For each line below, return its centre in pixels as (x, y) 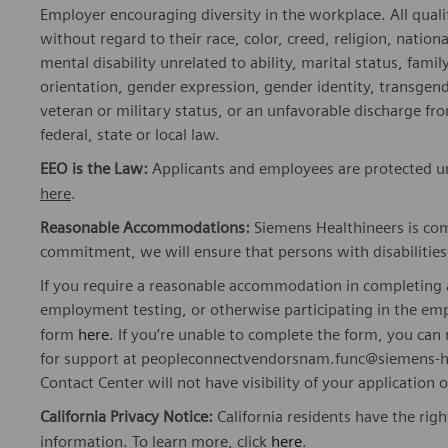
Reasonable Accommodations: (145, 228)
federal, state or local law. (130, 135)
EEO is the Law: (94, 169)
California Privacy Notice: (128, 417)
